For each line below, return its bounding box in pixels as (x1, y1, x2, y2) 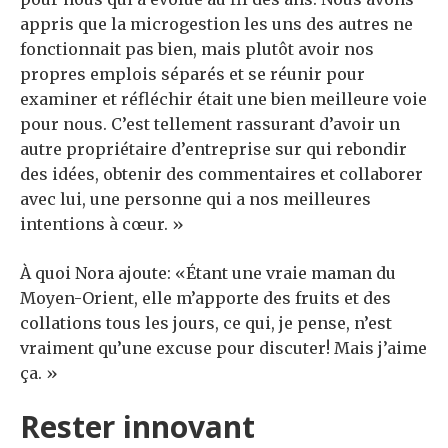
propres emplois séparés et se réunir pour (20, 64, 365, 85)
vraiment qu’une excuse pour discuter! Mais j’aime (20, 338, 427, 359)
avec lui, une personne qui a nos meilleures (20, 189, 371, 210)
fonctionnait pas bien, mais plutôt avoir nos (20, 39, 374, 60)
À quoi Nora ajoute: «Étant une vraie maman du (20, 263, 396, 284)
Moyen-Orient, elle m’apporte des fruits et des (20, 288, 391, 309)
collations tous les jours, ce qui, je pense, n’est (20, 313, 392, 334)
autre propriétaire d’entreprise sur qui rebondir (20, 139, 407, 160)
